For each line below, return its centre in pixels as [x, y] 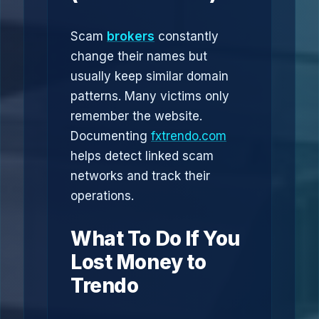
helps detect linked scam [142, 156]
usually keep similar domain [150, 76]
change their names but [139, 56]
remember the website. [136, 116]
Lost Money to [138, 262]
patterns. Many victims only [150, 96]
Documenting [111, 136]
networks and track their [140, 176]
